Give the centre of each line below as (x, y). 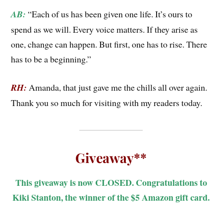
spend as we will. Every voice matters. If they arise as (105, 29)
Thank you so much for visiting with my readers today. (107, 103)
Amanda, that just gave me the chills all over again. (117, 87)
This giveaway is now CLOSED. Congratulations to (111, 183)
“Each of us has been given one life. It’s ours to (110, 14)
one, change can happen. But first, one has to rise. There (109, 44)
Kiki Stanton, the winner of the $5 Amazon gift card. (111, 197)
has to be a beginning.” (51, 59)
